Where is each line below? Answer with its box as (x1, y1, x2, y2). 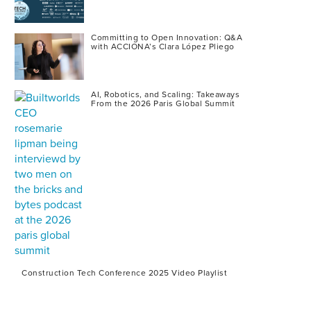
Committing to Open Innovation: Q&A (91, 33, 242, 43)
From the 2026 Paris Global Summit (91, 98, 235, 108)
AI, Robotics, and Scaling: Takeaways (91, 89, 239, 99)
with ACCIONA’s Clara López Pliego (91, 42, 235, 52)
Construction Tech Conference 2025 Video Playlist (22, 267, 227, 278)
